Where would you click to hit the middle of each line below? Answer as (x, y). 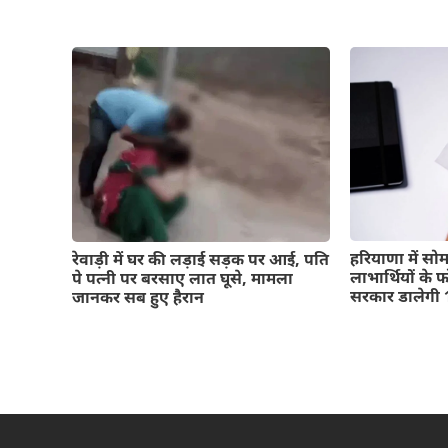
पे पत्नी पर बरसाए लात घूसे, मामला (182, 280)
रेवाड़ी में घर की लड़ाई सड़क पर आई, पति (200, 261)
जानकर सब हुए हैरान (138, 299)
